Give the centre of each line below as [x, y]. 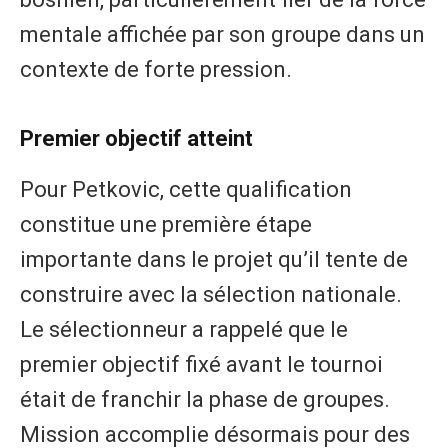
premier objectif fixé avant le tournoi [201, 365]
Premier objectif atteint [136, 138]
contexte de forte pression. [156, 69]
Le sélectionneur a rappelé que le [184, 330]
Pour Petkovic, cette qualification [186, 190]
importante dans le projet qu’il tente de [214, 260]
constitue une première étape [166, 225]
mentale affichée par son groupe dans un [222, 34]
